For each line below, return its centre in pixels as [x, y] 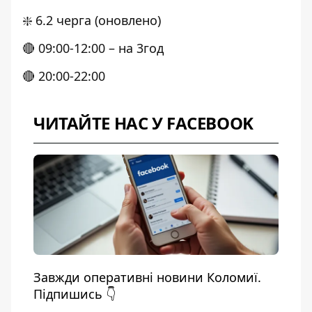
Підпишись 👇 [75, 294]
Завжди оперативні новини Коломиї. [147, 277]
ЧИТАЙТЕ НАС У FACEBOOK [143, 123]
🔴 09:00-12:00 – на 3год [93, 48]
